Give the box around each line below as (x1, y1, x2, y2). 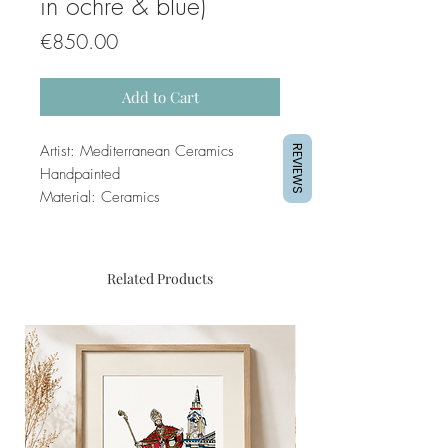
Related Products (107, 268, 213, 288)
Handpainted (40, 163, 120, 184)
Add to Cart (121, 86, 199, 107)
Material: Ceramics (40, 186, 160, 207)
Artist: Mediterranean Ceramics (40, 140, 234, 161)
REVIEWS (289, 143, 306, 194)
